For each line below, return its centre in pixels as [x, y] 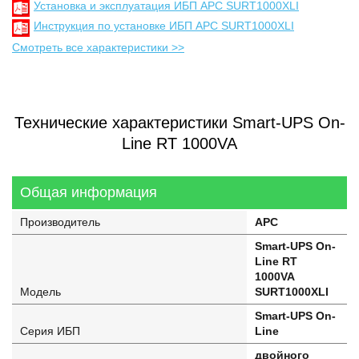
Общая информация [89, 192]
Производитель [60, 222]
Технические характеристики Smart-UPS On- [179, 123]
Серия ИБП [50, 331]
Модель [40, 292]
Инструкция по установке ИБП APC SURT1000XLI [164, 26]
